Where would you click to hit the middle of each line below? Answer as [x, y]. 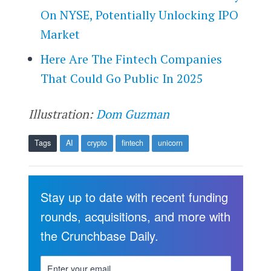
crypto [97, 142]
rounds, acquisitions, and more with [135, 216]
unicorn [170, 142]
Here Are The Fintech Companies [131, 59]
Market [60, 34]
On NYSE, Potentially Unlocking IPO [139, 15]
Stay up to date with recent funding [134, 197]
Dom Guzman [132, 114]
